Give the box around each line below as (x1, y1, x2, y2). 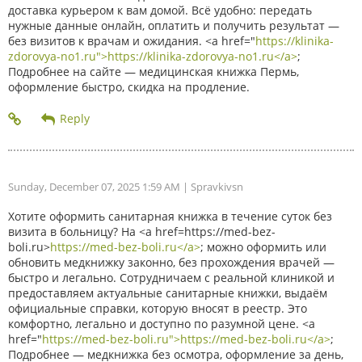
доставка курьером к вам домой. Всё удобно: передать (8, 2, 312, 18)
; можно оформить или (200, 238, 326, 255)
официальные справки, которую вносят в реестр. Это (8, 300, 307, 316)
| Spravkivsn (180, 179, 243, 194)
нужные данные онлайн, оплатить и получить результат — (8, 17, 339, 33)
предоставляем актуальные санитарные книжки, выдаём (8, 284, 327, 301)
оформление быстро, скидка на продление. (8, 78, 250, 95)
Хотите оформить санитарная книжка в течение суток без (8, 208, 332, 224)
